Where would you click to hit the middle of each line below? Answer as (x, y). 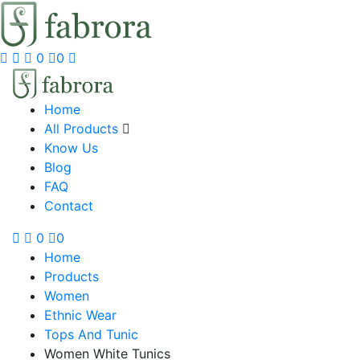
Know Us (71, 148)
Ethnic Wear (80, 315)
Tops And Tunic (91, 334)
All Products (83, 129)
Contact (69, 206)
